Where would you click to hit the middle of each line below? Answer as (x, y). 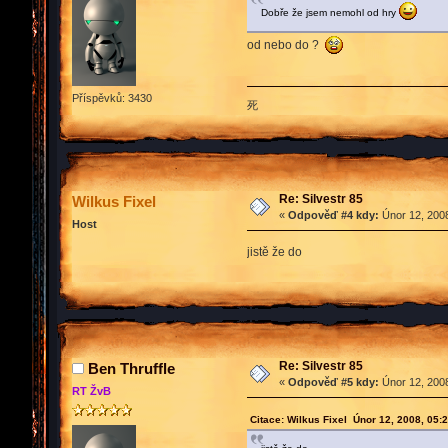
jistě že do (274, 251)
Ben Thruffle (131, 368)
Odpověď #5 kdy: (333, 381)
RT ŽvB (91, 390)
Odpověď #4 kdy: (333, 214)
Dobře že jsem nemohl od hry (329, 13)
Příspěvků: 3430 (112, 97)
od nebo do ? (285, 45)
